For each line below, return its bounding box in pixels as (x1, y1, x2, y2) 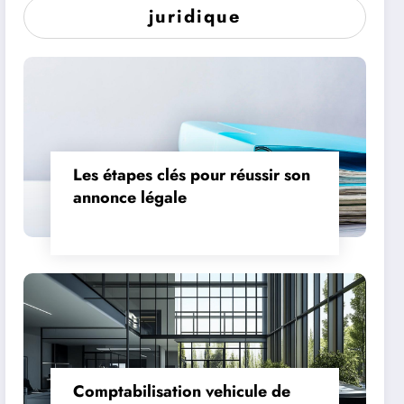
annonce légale (73, 185, 188, 209)
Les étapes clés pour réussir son (73, 162, 311, 187)
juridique (149, 3, 242, 30)
